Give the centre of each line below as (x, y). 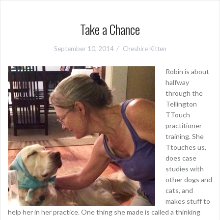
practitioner (184, 125)
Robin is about (187, 71)
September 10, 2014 (84, 49)
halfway (177, 82)
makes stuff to (188, 201)
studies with (185, 169)
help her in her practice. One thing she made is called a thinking (104, 212)
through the (184, 93)
